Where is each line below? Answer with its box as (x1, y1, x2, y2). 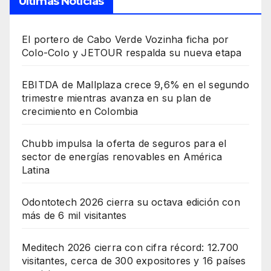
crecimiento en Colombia (22, 105, 139, 118)
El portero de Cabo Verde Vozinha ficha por (22, 33, 229, 46)
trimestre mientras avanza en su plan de (22, 92, 211, 105)
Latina (22, 164, 50, 177)
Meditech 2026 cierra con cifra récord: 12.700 (22, 241, 239, 254)
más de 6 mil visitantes (22, 209, 127, 222)
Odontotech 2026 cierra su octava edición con (22, 196, 240, 209)
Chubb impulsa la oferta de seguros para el (22, 137, 227, 150)
